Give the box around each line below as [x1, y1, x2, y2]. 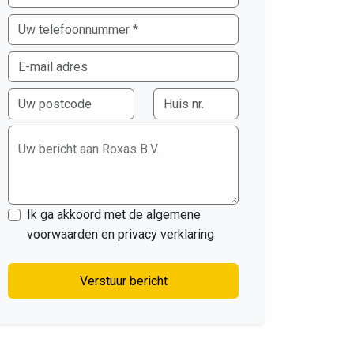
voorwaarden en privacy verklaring [27, 227, 214, 243]
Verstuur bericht [129, 273, 168, 289]
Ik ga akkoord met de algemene [27, 207, 201, 223]
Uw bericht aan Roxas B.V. [18, 141, 159, 157]
